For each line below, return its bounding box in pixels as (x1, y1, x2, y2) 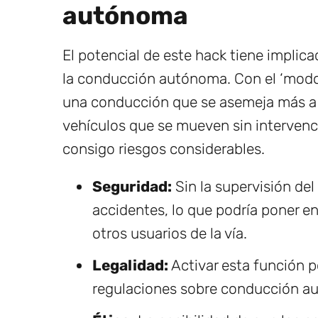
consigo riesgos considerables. (62, 139, 265, 158)
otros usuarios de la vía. (92, 224, 247, 242)
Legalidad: (92, 256, 168, 274)
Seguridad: (92, 177, 172, 195)
